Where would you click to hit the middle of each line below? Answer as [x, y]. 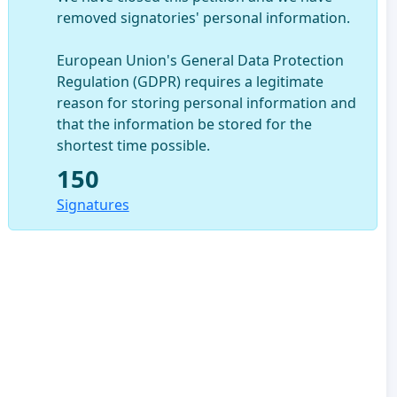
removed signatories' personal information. [203, 17]
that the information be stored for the [184, 124]
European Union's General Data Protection [200, 60]
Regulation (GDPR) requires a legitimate [190, 81]
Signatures [93, 204]
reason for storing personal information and [206, 102]
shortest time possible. [133, 145]
